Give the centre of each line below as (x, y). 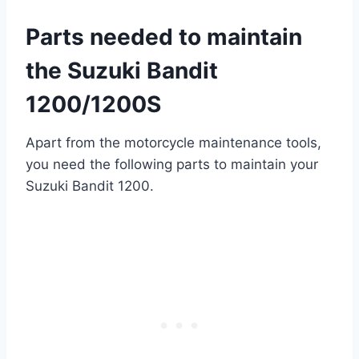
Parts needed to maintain (164, 37)
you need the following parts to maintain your (172, 165)
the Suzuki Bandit (122, 71)
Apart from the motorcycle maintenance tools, (173, 143)
